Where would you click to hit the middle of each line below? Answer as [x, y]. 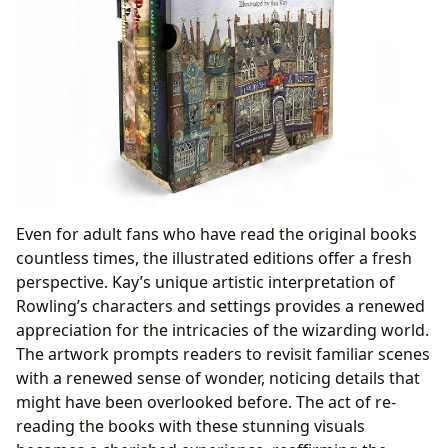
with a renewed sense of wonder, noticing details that [218, 378]
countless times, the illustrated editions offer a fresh [214, 258]
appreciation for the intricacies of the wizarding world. [222, 330]
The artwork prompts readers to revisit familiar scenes [223, 354]
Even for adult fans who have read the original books [216, 234]
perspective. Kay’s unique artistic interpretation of [205, 282]
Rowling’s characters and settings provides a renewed [220, 306]
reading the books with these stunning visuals [190, 426]
